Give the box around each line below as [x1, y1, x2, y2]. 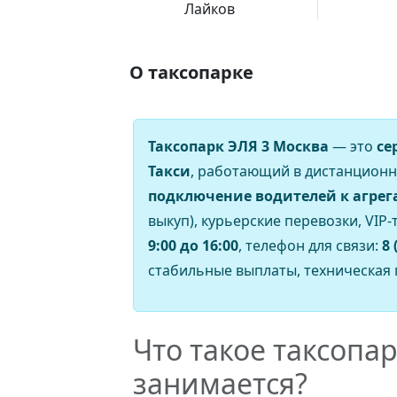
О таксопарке [129, 60, 253, 84]
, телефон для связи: [238, 236, 382, 255]
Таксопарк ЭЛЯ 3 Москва [148, 136, 329, 156]
